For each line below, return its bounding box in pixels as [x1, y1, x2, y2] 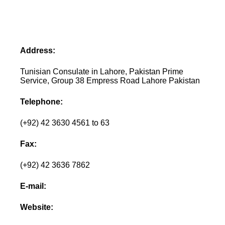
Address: [20, 46, 56, 55]
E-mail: [20, 181, 47, 190]
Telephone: [20, 97, 63, 106]
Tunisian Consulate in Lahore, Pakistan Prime [20, 67, 184, 76]
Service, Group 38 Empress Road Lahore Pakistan [20, 76, 200, 85]
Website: [20, 202, 54, 211]
